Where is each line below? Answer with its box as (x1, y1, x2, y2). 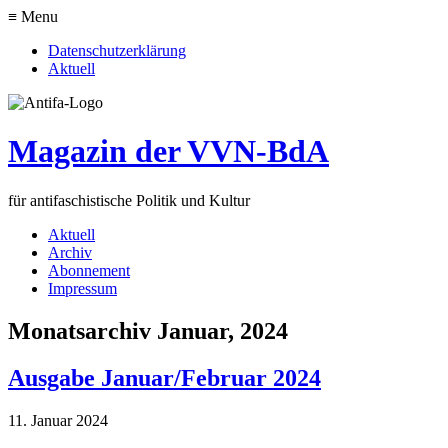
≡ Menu (8, 8, 58, 25)
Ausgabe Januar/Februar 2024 (8, 364, 321, 391)
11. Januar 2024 (8, 411, 108, 429)
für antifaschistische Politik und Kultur (8, 191, 250, 209)
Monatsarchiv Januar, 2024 (8, 317, 288, 344)
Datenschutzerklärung (48, 42, 186, 59)
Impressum (48, 279, 117, 297)
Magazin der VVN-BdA (8, 133, 329, 170)
